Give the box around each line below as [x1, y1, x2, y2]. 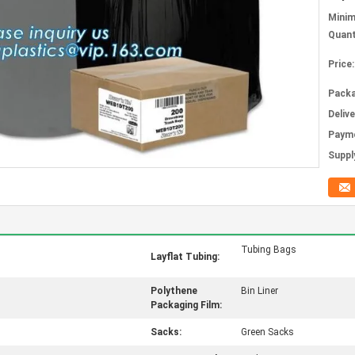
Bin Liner [241, 285, 278, 296]
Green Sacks [241, 326, 294, 338]
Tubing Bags [241, 244, 296, 255]
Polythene [151, 285, 197, 296]
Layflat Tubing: [151, 251, 219, 262]
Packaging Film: [151, 300, 222, 311]
